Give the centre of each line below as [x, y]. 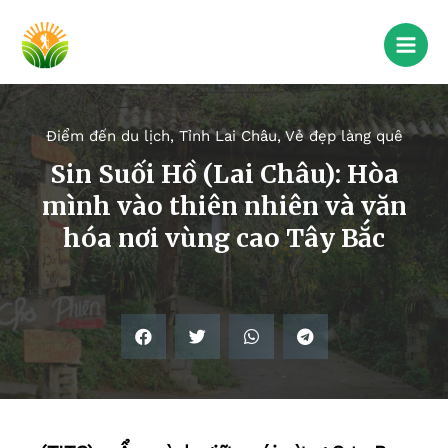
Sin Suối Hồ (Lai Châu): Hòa [224, 174]
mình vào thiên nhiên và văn [224, 206]
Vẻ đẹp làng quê [343, 136]
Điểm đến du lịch [107, 136]
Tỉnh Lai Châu [227, 136]
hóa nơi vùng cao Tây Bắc [224, 238]
